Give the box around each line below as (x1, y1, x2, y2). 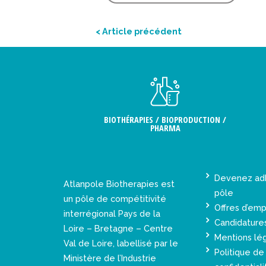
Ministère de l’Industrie (64, 252, 156, 263)
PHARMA (150, 122, 180, 134)
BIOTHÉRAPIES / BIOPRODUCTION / (104, 113, 227, 125)
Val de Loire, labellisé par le (64, 237, 178, 248)
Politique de (214, 246, 264, 257)
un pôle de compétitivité (64, 193, 166, 204)
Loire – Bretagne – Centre (64, 223, 173, 233)
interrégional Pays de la (64, 208, 160, 218)
